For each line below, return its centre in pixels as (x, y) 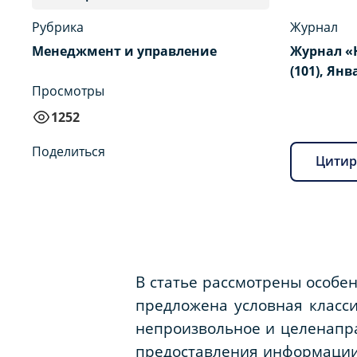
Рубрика (58, 27)
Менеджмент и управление (124, 51)
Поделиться (69, 151)
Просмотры (68, 90)
